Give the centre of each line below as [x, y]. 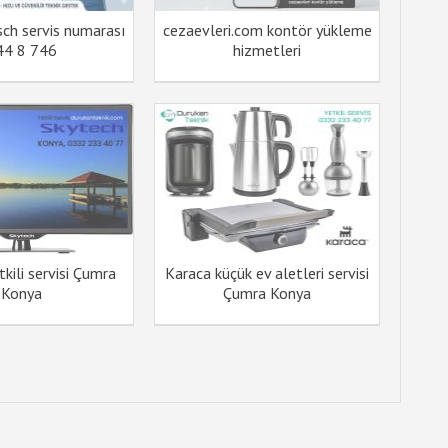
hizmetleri [267, 50]
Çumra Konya [267, 293]
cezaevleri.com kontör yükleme [267, 30]
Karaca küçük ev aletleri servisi [267, 273]
